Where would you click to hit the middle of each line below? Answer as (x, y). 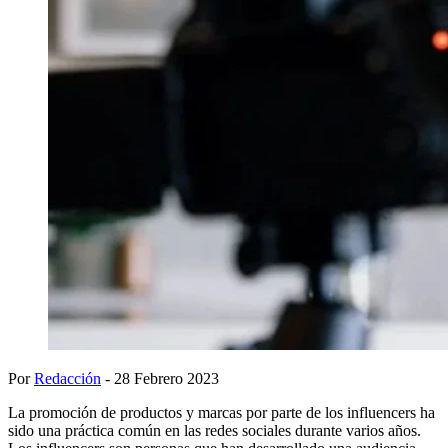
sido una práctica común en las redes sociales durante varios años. (214, 430)
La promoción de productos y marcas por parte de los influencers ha (221, 412)
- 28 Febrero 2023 (160, 378)
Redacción (67, 378)
